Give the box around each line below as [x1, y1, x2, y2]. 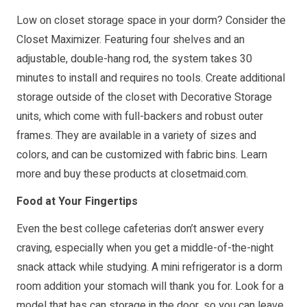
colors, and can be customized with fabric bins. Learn [16, 146, 267, 163]
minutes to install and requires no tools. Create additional [16, 69, 285, 86]
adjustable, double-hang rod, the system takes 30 [16, 50, 252, 67]
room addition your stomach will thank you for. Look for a [16, 278, 284, 295]
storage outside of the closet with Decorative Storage [16, 88, 272, 106]
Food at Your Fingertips [16, 193, 138, 210]
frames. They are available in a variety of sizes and [16, 127, 256, 144]
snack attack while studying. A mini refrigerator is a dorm [16, 258, 282, 275]
